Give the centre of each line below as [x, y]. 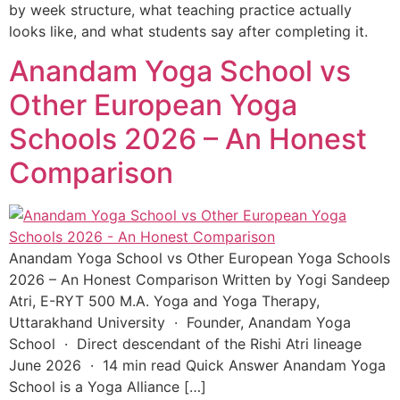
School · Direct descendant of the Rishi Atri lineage [185, 344]
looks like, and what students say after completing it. [188, 31]
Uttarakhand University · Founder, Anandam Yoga [180, 323]
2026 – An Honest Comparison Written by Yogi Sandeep [200, 280]
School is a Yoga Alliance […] [108, 387]
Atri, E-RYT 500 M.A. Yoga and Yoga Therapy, [164, 301]
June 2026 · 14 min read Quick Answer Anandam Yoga [197, 366]
